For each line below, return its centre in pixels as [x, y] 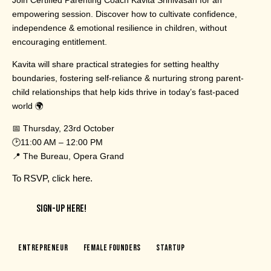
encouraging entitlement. [60, 41]
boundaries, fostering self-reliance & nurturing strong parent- [128, 78]
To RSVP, [32, 178]
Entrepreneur [43, 248]
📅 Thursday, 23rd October [63, 128]
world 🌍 [28, 106]
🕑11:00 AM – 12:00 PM [57, 142]
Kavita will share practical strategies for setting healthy [116, 64]
